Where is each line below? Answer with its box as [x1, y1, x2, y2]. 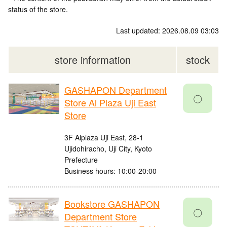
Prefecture [64, 155, 98, 165]
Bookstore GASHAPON [64, 197, 160, 211]
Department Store [64, 210, 137, 223]
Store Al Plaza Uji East [64, 96, 156, 109]
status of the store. [8, 4, 68, 15]
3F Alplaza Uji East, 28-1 [64, 132, 143, 143]
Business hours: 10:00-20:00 [64, 166, 157, 176]
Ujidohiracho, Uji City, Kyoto [64, 143, 152, 154]
